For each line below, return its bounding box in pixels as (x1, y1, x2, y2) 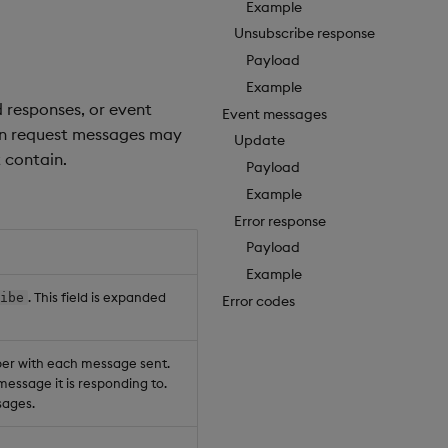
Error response (234, 211, 326, 230)
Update (234, 131, 285, 150)
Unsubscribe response (234, 24, 375, 43)
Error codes (222, 291, 295, 310)
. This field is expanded (28, 288, 166, 305)
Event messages (222, 104, 327, 123)
